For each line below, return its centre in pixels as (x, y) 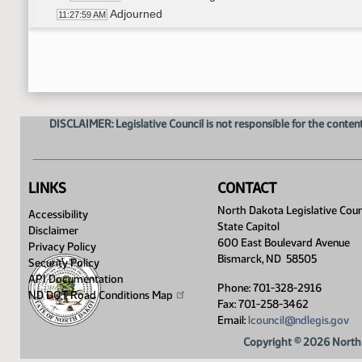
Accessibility (58, 214)
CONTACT (247, 189)
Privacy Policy (62, 246)
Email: (233, 320)
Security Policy (64, 263)
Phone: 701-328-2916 (269, 288)
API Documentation (76, 279)
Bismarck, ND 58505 (267, 259)
